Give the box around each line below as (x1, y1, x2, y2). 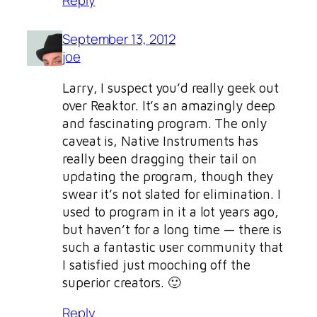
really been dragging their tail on (62, 150, 257, 166)
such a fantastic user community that (62, 238, 284, 255)
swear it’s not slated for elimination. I (62, 185, 281, 202)
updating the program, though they (62, 168, 273, 184)
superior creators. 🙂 (62, 274, 181, 290)
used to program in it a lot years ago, (62, 203, 279, 219)
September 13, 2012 (62, 30, 176, 49)
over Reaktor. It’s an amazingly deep (62, 97, 276, 113)
